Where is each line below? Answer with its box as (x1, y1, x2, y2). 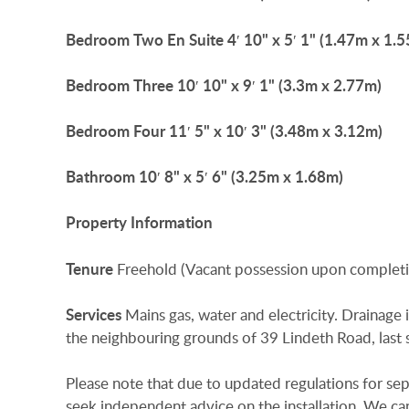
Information (131, 212, 213, 234)
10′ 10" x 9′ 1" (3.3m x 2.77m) (177, 74, 382, 96)
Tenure (66, 257, 113, 279)
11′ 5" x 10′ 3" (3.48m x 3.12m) (169, 121, 383, 142)
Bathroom (66, 166, 135, 188)
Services (66, 303, 121, 325)
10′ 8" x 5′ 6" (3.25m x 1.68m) (139, 166, 343, 188)
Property (66, 212, 127, 234)
